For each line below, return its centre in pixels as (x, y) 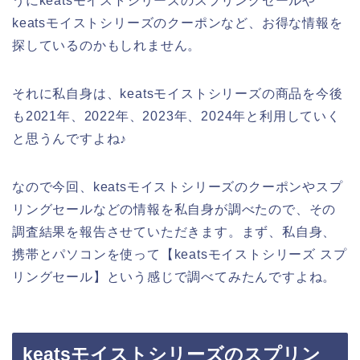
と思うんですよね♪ (70, 139)
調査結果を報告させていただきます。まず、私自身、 (174, 232)
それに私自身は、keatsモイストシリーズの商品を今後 (178, 94)
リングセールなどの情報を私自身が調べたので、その (174, 210)
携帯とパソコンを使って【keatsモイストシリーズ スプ (180, 255)
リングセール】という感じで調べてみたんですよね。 (174, 277)
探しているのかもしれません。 (107, 46)
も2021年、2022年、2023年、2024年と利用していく (176, 117)
